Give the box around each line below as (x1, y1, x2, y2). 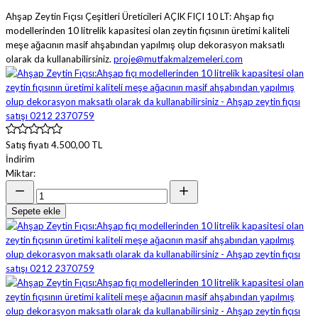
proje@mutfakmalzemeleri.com (114, 53, 243, 65)
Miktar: (6, 167, 35, 179)
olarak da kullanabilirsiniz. (6, 53, 114, 65)
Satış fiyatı (6, 138, 51, 150)
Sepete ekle (11, 205, 60, 216)
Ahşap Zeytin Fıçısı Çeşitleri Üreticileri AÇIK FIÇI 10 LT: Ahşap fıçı (6, 10, 274, 22)
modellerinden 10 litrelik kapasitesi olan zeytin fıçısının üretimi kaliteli (6, 24, 290, 36)
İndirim (6, 153, 35, 165)
